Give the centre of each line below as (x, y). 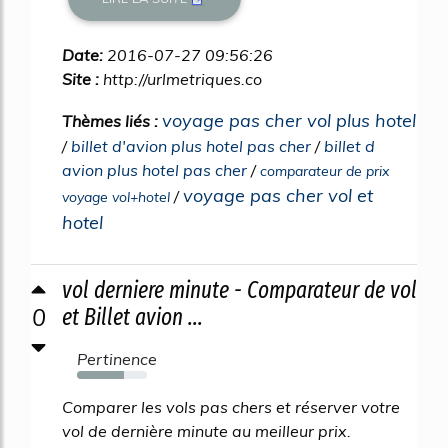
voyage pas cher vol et (278, 195)
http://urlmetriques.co (182, 79)
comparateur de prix (324, 171)
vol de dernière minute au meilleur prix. (206, 431)
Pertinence (117, 359)
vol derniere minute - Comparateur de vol (239, 290)
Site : (82, 79)
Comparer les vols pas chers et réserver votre (231, 407)
